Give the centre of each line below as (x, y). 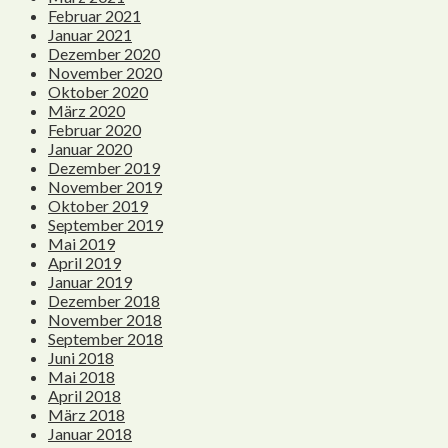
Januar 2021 (90, 35)
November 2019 (105, 187)
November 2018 (105, 320)
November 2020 (105, 73)
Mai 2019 (81, 244)
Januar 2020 (90, 149)
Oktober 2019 (98, 206)
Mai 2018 (81, 377)
